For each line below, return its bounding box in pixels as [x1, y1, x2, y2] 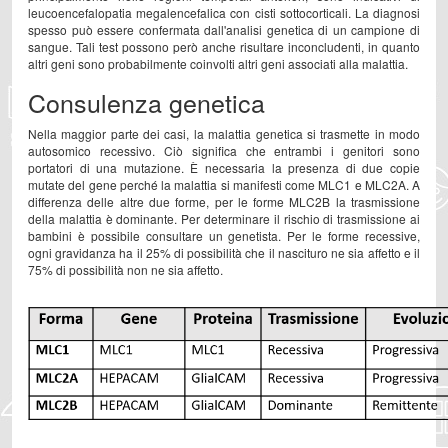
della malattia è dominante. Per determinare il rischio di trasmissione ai [28, 209, 420, 227]
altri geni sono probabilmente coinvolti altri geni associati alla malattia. [28, 55, 408, 72]
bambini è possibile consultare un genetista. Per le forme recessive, [28, 226, 420, 244]
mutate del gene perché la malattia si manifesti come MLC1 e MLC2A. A [28, 175, 420, 193]
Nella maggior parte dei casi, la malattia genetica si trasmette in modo [28, 124, 420, 142]
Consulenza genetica [28, 84, 265, 120]
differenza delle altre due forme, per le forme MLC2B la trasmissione [28, 192, 420, 210]
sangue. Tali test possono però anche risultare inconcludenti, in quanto [28, 38, 420, 55]
